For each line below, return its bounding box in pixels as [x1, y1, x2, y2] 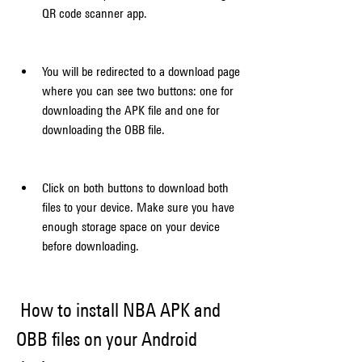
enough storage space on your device [42, 219, 220, 234]
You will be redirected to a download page [42, 64, 240, 79]
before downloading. [42, 238, 139, 254]
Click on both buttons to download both [42, 180, 229, 196]
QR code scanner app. [42, 6, 147, 21]
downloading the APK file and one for [42, 103, 220, 118]
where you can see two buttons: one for [42, 83, 234, 99]
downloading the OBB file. [42, 122, 165, 137]
